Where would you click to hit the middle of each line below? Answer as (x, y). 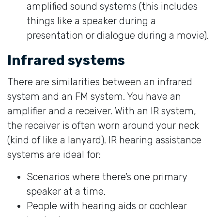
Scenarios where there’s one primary (107, 177)
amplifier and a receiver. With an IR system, (102, 111)
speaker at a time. (66, 191)
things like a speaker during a (91, 21)
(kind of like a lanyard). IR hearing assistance (104, 140)
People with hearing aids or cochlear (107, 206)
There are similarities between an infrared (100, 82)
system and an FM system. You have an (94, 96)
